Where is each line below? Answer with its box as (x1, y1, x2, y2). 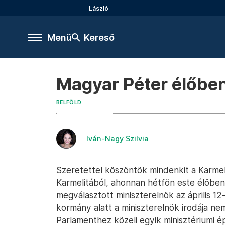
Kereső (84, 32, 115, 43)
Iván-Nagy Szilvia (86, 134, 149, 143)
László (89, 4, 108, 12)
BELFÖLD (56, 99, 82, 106)
